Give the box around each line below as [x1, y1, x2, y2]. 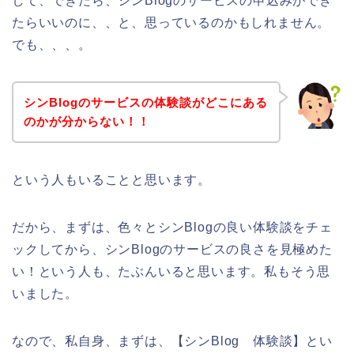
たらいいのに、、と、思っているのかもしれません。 [12, 16, 331, 30]
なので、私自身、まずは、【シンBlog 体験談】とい [12, 333, 333, 348]
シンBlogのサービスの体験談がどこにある [23, 95, 268, 109]
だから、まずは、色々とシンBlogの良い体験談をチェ [12, 220, 333, 234]
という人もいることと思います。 [12, 172, 211, 186]
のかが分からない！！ [23, 114, 150, 128]
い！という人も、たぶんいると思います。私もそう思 [12, 264, 331, 278]
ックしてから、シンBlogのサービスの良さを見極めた [12, 242, 333, 256]
